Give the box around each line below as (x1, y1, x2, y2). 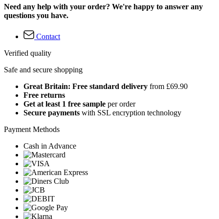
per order (106, 100, 135, 109)
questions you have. (4, 11, 68, 20)
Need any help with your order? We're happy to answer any (4, 2, 203, 11)
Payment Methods (4, 125, 60, 134)
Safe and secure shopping (4, 66, 83, 74)
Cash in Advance (23, 142, 76, 151)
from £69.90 (148, 82, 188, 91)
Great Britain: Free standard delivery (23, 82, 148, 91)
